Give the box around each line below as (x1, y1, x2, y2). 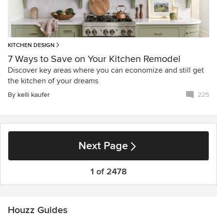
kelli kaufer (17, 90, 50, 99)
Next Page (78, 139, 128, 153)
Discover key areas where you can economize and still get (8, 65, 204, 75)
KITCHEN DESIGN (8, 41, 55, 49)
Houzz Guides (8, 204, 67, 216)
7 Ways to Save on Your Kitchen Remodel (8, 53, 181, 65)
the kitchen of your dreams (8, 76, 98, 86)
